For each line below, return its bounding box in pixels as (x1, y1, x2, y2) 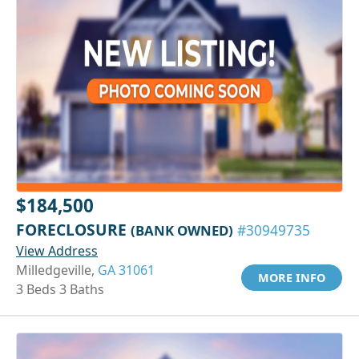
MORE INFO (258, 269, 325, 285)
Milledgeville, (16, 260, 98, 279)
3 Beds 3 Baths (16, 280, 104, 298)
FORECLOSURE (16, 218, 131, 240)
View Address (16, 241, 98, 260)
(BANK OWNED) (131, 220, 233, 240)
